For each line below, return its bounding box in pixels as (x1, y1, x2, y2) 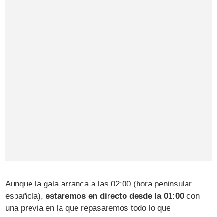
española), (5, 191, 46, 201)
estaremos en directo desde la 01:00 (46, 191, 185, 201)
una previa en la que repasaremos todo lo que (5, 203, 171, 213)
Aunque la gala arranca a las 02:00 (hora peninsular (5, 179, 192, 188)
